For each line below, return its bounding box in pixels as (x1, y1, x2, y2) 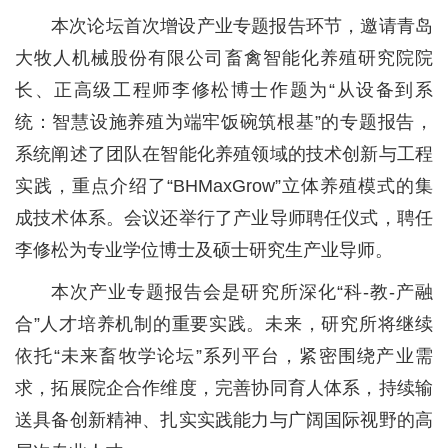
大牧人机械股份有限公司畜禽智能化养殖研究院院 (15, 47, 433, 68)
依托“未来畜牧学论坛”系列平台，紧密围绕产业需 (15, 345, 433, 366)
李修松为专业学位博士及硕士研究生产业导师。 (15, 239, 393, 260)
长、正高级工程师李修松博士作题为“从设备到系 (15, 79, 433, 100)
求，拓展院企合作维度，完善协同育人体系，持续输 (15, 377, 433, 398)
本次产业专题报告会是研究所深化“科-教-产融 (51, 281, 433, 302)
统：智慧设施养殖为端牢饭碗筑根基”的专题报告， (15, 111, 433, 132)
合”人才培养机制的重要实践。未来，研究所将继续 (15, 313, 433, 334)
